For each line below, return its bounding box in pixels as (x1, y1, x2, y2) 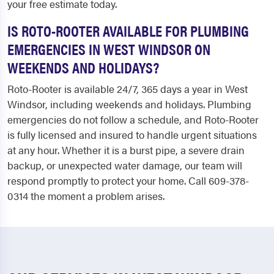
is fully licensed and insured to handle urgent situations (7, 127, 257, 143)
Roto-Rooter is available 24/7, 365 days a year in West (7, 81, 248, 97)
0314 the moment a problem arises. (7, 188, 165, 204)
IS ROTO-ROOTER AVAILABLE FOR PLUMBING (7, 20, 249, 42)
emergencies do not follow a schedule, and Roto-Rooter (7, 112, 259, 127)
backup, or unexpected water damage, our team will (7, 158, 242, 173)
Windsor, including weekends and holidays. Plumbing (7, 97, 251, 112)
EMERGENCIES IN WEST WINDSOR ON (7, 38, 210, 60)
